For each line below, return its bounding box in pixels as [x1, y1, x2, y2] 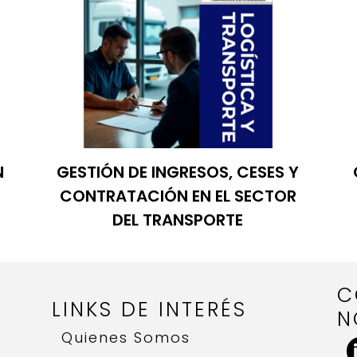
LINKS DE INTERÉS [51, 296, 247, 324]
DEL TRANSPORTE [112, 209, 244, 232]
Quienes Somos [61, 328, 190, 348]
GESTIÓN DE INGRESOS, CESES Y [57, 161, 300, 184]
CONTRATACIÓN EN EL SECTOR [59, 185, 296, 208]
